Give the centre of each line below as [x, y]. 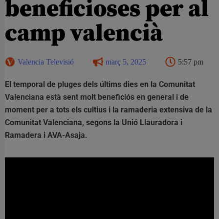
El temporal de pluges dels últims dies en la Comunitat [100, 84]
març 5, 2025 [126, 62]
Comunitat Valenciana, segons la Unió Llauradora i [94, 122]
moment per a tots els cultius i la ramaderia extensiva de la [109, 109]
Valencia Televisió [46, 62]
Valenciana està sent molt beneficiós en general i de [97, 97]
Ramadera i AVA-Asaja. [46, 135]
